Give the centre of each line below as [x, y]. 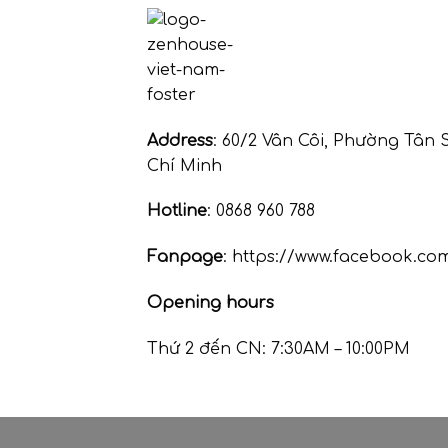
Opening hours [210, 303]
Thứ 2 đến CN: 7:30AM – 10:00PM [278, 348]
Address [180, 140]
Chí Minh [184, 165]
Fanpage [185, 257]
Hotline [177, 211]
